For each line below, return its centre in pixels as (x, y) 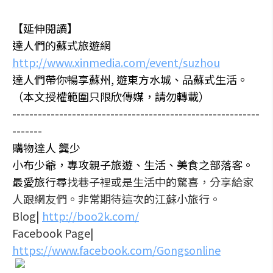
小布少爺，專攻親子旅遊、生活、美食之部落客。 (133, 165)
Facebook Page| (53, 233)
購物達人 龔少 (46, 147)
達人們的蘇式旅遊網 (62, 45)
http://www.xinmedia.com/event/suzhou (116, 62)
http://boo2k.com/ (90, 216)
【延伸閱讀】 (45, 28)
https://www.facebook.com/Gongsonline (116, 250)
